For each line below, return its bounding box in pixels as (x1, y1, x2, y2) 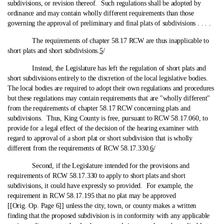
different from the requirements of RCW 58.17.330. (7, 144, 150, 152)
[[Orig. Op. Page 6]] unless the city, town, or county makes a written (7, 202, 196, 209)
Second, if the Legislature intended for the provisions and (9, 162, 189, 169)
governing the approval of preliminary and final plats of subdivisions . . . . (7, 19, 211, 27)
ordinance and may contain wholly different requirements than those (7, 9, 194, 17)
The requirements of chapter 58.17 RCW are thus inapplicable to (9, 37, 209, 44)
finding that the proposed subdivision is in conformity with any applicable (7, 212, 210, 219)
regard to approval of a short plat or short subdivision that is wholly (7, 134, 192, 142)
